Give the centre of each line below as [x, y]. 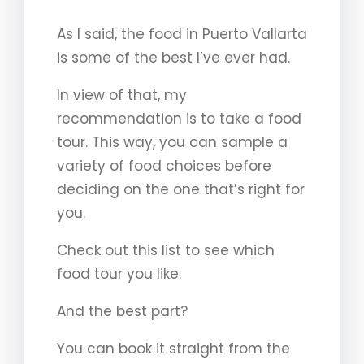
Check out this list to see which [166, 251]
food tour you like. [119, 274]
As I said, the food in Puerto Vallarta [182, 35]
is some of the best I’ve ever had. [173, 58]
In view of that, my [122, 95]
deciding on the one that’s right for [181, 190]
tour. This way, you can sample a [172, 143]
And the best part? [122, 312]
